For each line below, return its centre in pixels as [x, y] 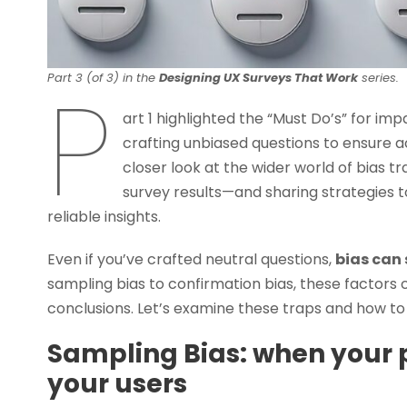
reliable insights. [104, 216]
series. [378, 77]
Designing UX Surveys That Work [258, 77]
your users [117, 383]
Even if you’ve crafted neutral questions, [191, 259]
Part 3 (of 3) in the [103, 77]
